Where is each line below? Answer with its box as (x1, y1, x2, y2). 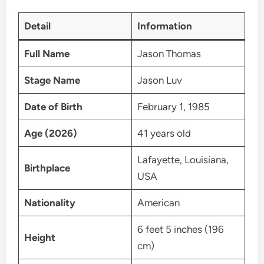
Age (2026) (24, 127, 77, 139)
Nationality (24, 197, 75, 209)
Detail (24, 20, 51, 32)
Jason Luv (137, 74, 182, 86)
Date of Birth (24, 101, 82, 113)
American (137, 197, 180, 209)
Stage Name (24, 74, 80, 86)
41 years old (137, 127, 191, 139)
